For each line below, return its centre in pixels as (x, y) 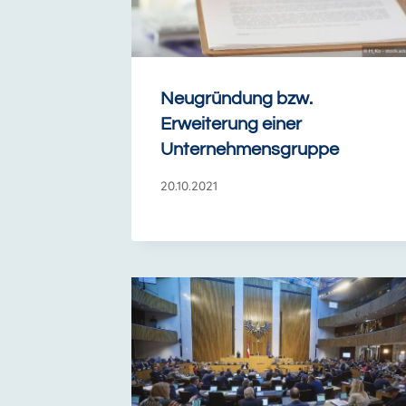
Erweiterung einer (231, 124)
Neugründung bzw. (237, 98)
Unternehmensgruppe (250, 149)
